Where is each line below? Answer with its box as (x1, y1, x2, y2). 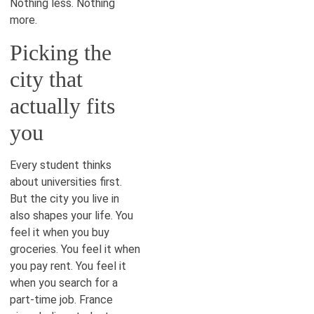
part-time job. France (10, 292, 113, 306)
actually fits (10, 93, 115, 118)
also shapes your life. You (10, 208, 133, 222)
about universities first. (10, 175, 122, 189)
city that (10, 66, 83, 92)
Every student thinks (10, 158, 111, 172)
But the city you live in (10, 191, 119, 205)
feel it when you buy (10, 225, 109, 239)
